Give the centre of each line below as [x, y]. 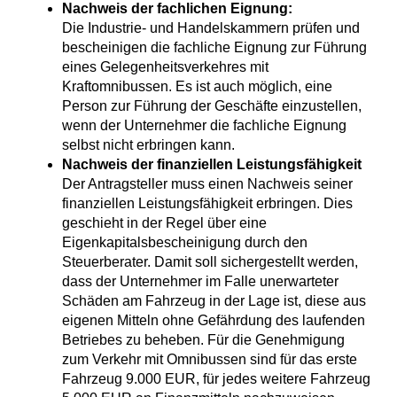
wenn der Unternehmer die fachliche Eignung [204, 126]
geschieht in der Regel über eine [164, 223]
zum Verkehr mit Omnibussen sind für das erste [210, 360]
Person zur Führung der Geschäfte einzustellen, [212, 106]
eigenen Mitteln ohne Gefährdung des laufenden [214, 321]
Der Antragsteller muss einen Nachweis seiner [207, 184]
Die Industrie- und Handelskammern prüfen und [211, 28]
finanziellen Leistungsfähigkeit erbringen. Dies [207, 204]
